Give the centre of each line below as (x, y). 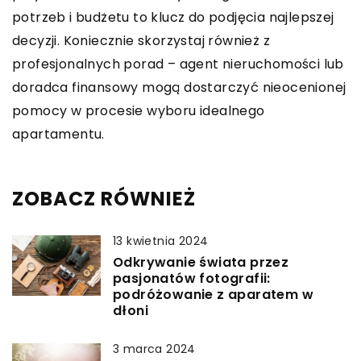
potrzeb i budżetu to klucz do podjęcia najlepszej (173, 18)
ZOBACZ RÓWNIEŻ (104, 199)
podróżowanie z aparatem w (213, 295)
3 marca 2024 (154, 349)
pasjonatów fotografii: (192, 279)
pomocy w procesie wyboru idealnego (139, 111)
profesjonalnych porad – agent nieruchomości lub (178, 64)
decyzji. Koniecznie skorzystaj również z (141, 41)
